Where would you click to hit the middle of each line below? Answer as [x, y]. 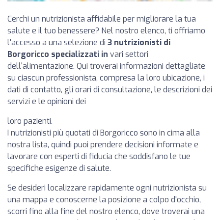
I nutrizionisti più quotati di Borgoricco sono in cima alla [104, 133]
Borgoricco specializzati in [58, 54]
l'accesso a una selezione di [57, 42]
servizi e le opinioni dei [47, 101]
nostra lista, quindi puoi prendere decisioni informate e [103, 144]
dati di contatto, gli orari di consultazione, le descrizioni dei [110, 89]
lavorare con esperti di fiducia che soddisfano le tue [99, 156]
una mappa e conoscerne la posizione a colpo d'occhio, [104, 199]
